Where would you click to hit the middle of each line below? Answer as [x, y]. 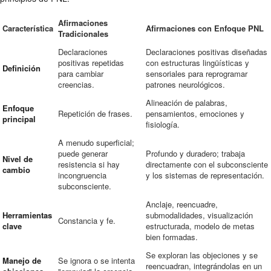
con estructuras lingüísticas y [198, 62]
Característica [28, 28]
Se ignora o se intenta [96, 260]
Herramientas [27, 215]
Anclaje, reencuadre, [182, 204]
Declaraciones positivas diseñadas [207, 51]
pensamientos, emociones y [195, 113]
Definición [21, 68]
